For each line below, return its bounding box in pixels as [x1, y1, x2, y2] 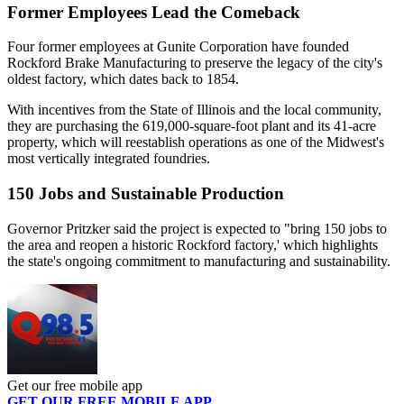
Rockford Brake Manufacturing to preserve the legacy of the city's [7, 55, 382, 71]
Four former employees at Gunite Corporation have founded [7, 39, 349, 55]
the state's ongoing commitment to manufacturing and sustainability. [7, 252, 390, 269]
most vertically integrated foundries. [7, 151, 210, 167]
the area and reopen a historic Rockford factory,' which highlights [7, 236, 378, 252]
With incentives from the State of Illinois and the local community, [7, 102, 381, 118]
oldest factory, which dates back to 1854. [7, 71, 239, 87]
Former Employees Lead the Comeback [7, 2, 300, 22]
